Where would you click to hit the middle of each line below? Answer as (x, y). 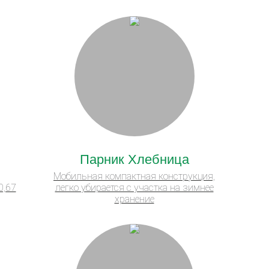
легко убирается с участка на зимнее (134, 187)
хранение (134, 199)
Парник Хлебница (134, 158)
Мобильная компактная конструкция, (134, 176)
